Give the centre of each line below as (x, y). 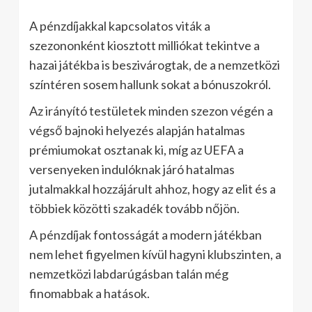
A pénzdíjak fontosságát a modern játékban (146, 234)
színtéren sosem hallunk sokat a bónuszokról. (150, 84)
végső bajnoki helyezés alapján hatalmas (137, 130)
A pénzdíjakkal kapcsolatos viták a (120, 25)
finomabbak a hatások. (89, 293)
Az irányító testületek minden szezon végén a (151, 110)
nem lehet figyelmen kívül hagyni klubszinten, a (155, 254)
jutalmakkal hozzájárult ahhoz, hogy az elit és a (153, 188)
